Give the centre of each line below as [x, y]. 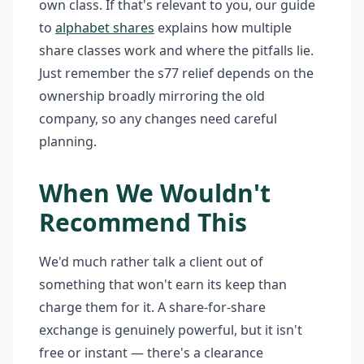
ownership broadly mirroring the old [152, 96]
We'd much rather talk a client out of [151, 262]
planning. [68, 141]
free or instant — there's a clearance [151, 353]
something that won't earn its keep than [163, 284]
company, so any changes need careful [158, 119]
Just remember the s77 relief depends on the [176, 73]
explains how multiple [223, 28]
